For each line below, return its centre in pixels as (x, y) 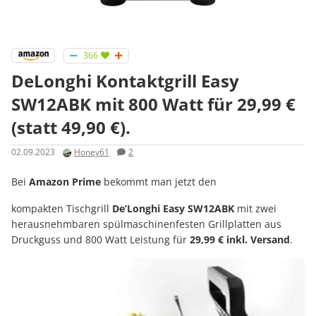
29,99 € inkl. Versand (240, 239)
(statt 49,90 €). (71, 128)
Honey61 (92, 152)
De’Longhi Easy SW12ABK (173, 208)
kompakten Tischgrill (62, 208)
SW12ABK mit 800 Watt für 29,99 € (153, 104)
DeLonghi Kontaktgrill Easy (125, 81)
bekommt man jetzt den (159, 181)
